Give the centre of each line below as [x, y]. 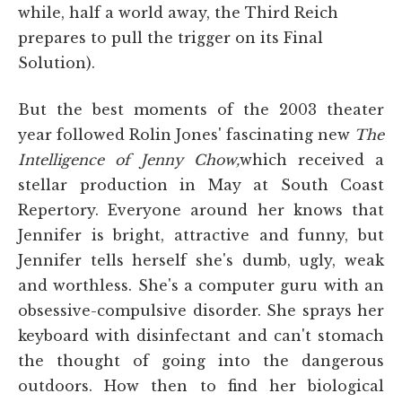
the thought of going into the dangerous [201, 360]
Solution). [57, 62]
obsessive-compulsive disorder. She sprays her [201, 310]
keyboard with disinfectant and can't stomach [201, 335]
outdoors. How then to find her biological [201, 385]
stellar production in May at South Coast [201, 184]
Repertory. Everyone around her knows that [201, 210]
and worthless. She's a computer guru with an [201, 285]
